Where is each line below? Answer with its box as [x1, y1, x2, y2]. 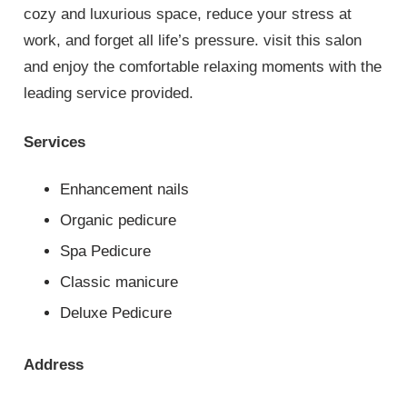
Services [24, 134, 86, 152]
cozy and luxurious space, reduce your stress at [24, 5, 352, 23]
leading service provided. [24, 84, 194, 102]
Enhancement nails [60, 180, 190, 198]
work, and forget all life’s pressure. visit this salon [24, 31, 362, 49]
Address [24, 355, 84, 373]
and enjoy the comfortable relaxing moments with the [24, 57, 382, 75]
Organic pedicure [60, 211, 177, 229]
